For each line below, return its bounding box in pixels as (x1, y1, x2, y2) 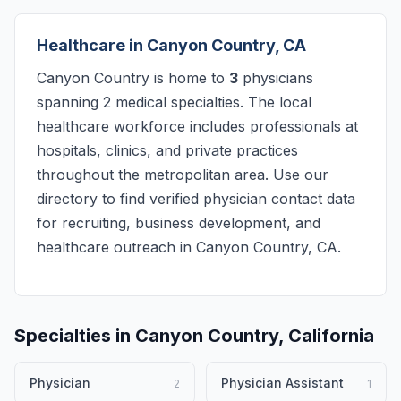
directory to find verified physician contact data (37, 190, 355, 208)
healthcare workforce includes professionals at (37, 117, 358, 135)
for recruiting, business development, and (37, 214, 320, 232)
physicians (238, 69, 313, 87)
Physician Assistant (221, 375, 344, 390)
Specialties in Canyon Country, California (14, 325, 374, 346)
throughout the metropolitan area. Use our (37, 166, 328, 183)
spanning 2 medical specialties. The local (37, 93, 311, 111)
